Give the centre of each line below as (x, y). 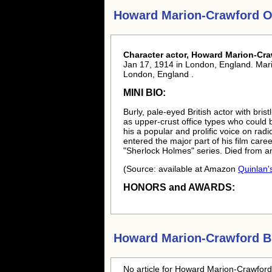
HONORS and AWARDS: (179, 187)
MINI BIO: (144, 93)
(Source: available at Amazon (181, 169)
